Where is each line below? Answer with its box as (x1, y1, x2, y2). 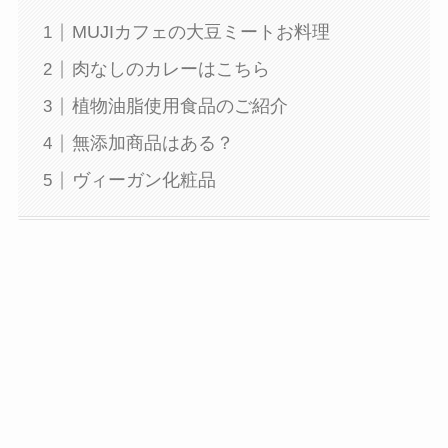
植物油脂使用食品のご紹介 (71, 96, 288, 117)
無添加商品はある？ (71, 133, 234, 154)
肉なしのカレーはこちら (71, 59, 270, 80)
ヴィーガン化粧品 (71, 170, 216, 191)
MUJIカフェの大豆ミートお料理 (71, 22, 330, 43)
